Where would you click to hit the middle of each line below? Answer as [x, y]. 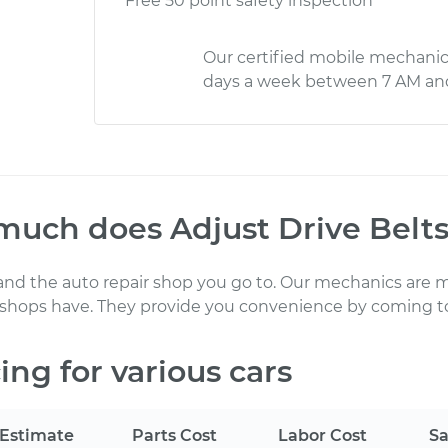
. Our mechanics [337, 282]
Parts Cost [174, 435]
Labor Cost [322, 435]
